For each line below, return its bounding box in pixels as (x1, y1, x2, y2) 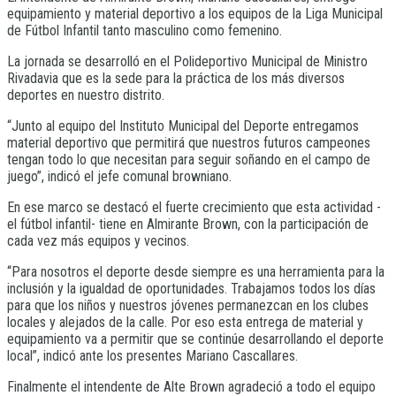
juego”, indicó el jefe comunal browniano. (7, 168, 232, 186)
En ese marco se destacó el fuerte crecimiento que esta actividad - (7, 199, 381, 217)
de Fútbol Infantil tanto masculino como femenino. (7, 22, 282, 40)
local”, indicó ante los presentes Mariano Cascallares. (7, 347, 298, 365)
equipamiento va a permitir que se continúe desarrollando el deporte (7, 331, 384, 348)
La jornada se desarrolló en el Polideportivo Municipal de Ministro (7, 53, 368, 71)
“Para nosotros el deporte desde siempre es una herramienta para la (7, 263, 385, 281)
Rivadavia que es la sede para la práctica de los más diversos (7, 70, 345, 88)
